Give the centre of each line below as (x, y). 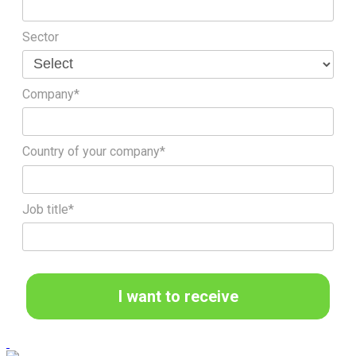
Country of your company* (94, 152)
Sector (41, 37)
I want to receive (178, 297)
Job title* (48, 209)
